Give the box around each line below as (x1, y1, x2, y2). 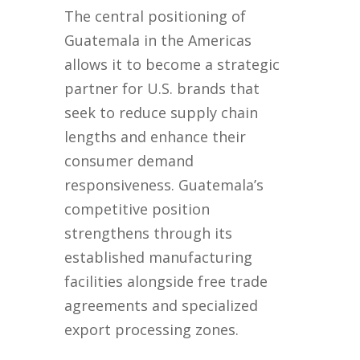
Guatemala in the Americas (64, 31, 252, 51)
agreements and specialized (64, 296, 259, 316)
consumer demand (64, 151, 194, 171)
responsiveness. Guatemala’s (64, 175, 264, 195)
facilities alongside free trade (64, 272, 268, 292)
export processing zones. (64, 320, 239, 340)
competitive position (64, 199, 211, 219)
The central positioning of (64, 6, 247, 27)
